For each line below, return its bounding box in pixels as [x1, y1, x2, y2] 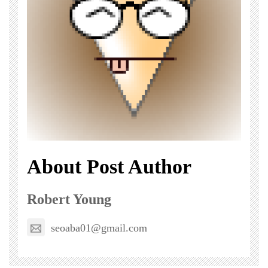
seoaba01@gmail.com [51, 221, 147, 234]
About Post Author [27, 156, 191, 178]
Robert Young [27, 191, 111, 208]
